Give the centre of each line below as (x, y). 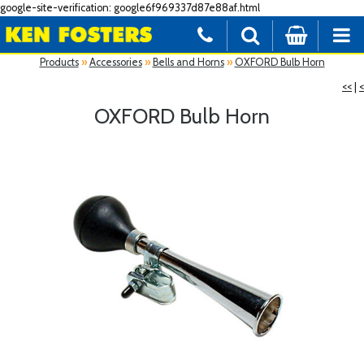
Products (59, 62)
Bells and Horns (188, 62)
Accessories (115, 62)
